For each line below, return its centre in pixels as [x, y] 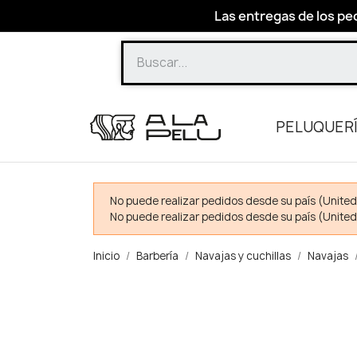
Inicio [106, 256]
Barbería [157, 256]
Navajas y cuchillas [243, 256]
